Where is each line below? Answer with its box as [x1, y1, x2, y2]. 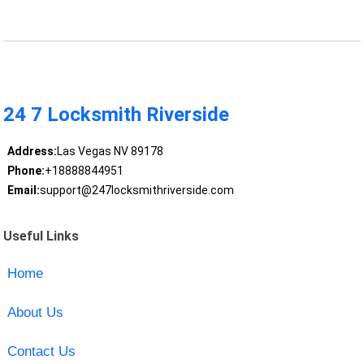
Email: [6, 184, 40, 197]
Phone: [6, 164, 45, 178]
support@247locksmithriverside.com [39, 184, 234, 197]
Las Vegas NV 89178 [56, 145, 163, 158]
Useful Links [3, 227, 80, 244]
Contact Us [6, 343, 76, 359]
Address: [6, 145, 57, 158]
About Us [6, 304, 63, 320]
